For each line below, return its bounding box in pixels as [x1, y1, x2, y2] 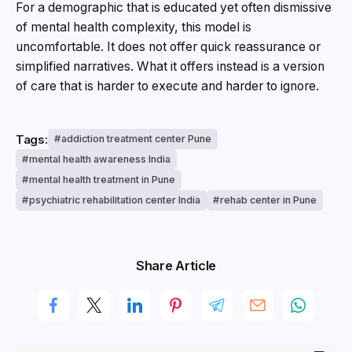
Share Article [136, 258, 216, 274]
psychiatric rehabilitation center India [29, 194, 200, 207]
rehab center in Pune [220, 194, 317, 207]
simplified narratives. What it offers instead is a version [16, 58, 324, 74]
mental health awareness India [29, 153, 170, 166]
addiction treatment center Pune [60, 133, 211, 145]
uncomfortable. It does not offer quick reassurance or [16, 38, 321, 54]
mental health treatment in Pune [29, 174, 175, 186]
